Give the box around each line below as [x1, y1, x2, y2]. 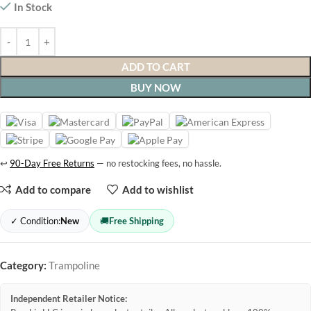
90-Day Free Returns [10, 158, 94, 169]
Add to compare [15, 183, 91, 196]
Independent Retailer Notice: [10, 294, 127, 305]
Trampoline [49, 259, 100, 272]
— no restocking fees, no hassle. [94, 158, 221, 169]
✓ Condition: [10, 215, 60, 227]
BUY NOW [130, 81, 181, 94]
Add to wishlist [121, 183, 194, 196]
